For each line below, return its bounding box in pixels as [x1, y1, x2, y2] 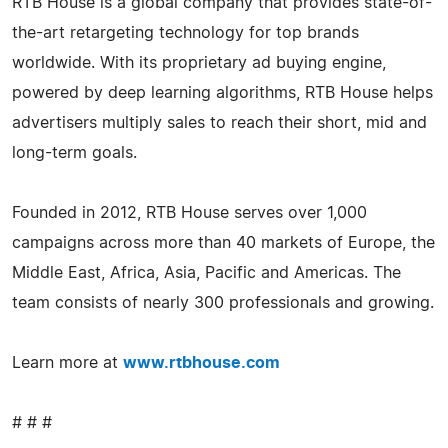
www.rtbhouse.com [123, 354, 280, 371]
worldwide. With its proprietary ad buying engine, [12, 54, 386, 71]
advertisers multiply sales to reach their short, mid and [12, 114, 427, 131]
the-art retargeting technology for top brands [12, 24, 359, 41]
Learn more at [12, 354, 123, 371]
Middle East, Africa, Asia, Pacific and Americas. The [12, 264, 401, 281]
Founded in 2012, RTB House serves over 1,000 [12, 204, 367, 221]
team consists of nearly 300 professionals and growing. [12, 294, 434, 311]
